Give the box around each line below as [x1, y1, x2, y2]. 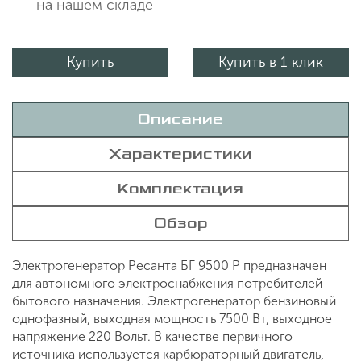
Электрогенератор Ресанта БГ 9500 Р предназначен [12, 257, 326, 273]
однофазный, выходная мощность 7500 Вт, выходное [12, 310, 332, 326]
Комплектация [118, 180, 243, 197]
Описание [138, 110, 223, 127]
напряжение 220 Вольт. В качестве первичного [12, 328, 293, 344]
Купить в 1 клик [218, 52, 323, 71]
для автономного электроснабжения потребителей [12, 275, 322, 291]
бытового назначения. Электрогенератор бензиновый [12, 293, 336, 309]
